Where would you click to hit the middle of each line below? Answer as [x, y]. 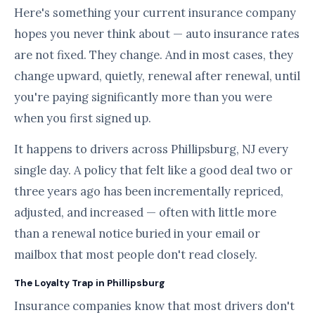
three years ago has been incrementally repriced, [149, 191]
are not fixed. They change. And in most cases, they [154, 55]
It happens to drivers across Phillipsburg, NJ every [151, 149]
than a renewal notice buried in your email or [137, 233]
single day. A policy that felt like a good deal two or [153, 170]
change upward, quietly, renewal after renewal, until [157, 76]
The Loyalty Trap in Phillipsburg [90, 283]
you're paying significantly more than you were [143, 97]
